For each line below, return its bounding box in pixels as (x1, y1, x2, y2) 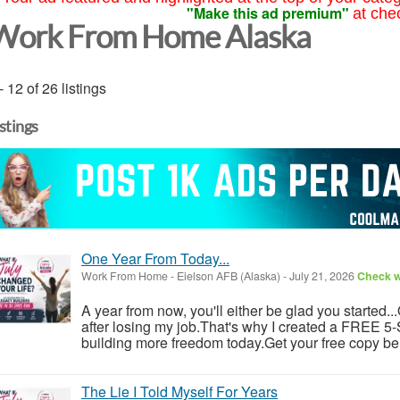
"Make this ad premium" (186, 3, 349, 23)
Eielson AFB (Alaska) (177, 267, 280, 284)
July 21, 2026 (287, 267, 357, 284)
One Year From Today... (81, 247, 229, 269)
